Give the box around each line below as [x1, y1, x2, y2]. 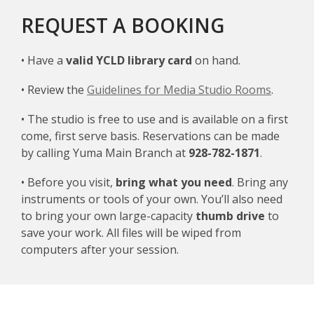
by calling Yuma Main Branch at [21, 144, 189, 161]
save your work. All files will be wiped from [21, 224, 241, 240]
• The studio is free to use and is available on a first [21, 111, 288, 127]
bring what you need [116, 174, 232, 190]
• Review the [21, 81, 87, 97]
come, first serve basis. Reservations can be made [21, 128, 280, 144]
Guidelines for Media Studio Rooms [87, 81, 271, 97]
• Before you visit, [21, 174, 116, 190]
